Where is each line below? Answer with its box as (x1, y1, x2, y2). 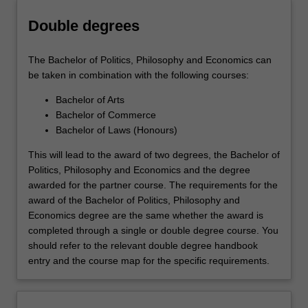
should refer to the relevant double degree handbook (28, 240, 258, 252)
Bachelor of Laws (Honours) (56, 124, 177, 136)
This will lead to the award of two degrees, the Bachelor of (28, 149, 280, 161)
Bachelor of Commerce (56, 109, 156, 121)
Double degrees (28, 16, 140, 34)
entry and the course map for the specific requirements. (28, 255, 269, 267)
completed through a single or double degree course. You (28, 225, 278, 236)
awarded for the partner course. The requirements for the (28, 179, 278, 191)
